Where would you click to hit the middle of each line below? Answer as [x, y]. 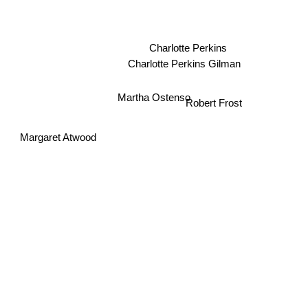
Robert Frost [214, 111]
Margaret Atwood [58, 137]
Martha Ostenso [154, 97]
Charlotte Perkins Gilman [184, 61]
